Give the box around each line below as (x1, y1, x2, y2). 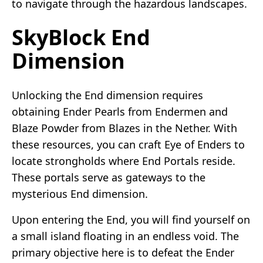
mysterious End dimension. (12, 186, 148, 201)
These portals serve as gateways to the (12, 170, 205, 184)
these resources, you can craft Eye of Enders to (12, 137, 245, 151)
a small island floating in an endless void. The (12, 228, 239, 243)
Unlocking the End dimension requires (12, 87, 203, 102)
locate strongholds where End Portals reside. (12, 153, 235, 168)
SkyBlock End (12, 22, 150, 52)
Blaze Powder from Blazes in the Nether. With (12, 120, 237, 135)
